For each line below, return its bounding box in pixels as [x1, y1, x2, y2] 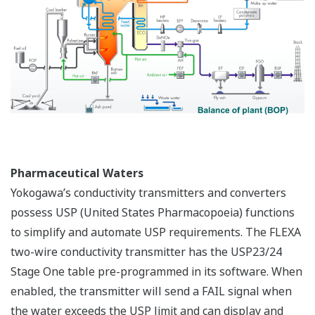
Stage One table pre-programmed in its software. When [11, 264, 302, 280]
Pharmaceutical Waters [11, 165, 143, 181]
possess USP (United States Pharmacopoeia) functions [11, 205, 295, 221]
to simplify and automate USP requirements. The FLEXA [11, 224, 301, 240]
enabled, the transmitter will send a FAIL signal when [11, 283, 292, 300]
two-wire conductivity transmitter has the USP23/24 [11, 244, 282, 260]
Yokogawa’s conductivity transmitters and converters [11, 185, 286, 201]
